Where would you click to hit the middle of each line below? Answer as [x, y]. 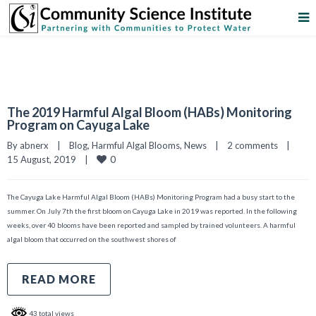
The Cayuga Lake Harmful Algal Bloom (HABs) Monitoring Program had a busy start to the [151, 197]
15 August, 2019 [46, 159]
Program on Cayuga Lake [78, 125]
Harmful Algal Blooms [136, 145]
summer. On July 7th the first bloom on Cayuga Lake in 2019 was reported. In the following [152, 211]
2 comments [253, 145]
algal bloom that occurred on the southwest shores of [92, 239]
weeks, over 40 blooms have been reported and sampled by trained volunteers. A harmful [151, 225]
